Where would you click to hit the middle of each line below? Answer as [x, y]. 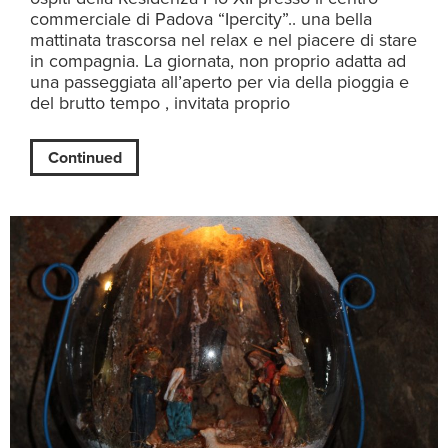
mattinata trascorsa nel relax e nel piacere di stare [223, 40]
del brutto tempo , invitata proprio [160, 103]
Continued [84, 157]
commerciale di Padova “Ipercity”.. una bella [201, 19]
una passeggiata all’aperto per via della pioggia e [219, 82]
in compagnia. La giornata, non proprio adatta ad [218, 61]
